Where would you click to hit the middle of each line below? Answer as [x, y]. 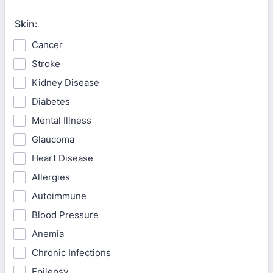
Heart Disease [62, 158]
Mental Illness [62, 120]
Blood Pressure [65, 215]
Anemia [48, 234]
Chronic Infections [71, 253]
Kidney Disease [66, 83]
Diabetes [51, 101]
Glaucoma [53, 139]
